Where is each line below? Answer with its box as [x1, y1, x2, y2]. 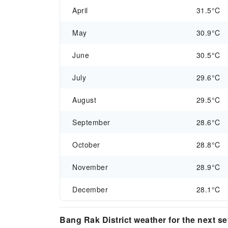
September [72, 117, 110, 127]
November [72, 162, 108, 172]
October [72, 139, 100, 150]
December [72, 184, 108, 194]
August [72, 95, 96, 105]
